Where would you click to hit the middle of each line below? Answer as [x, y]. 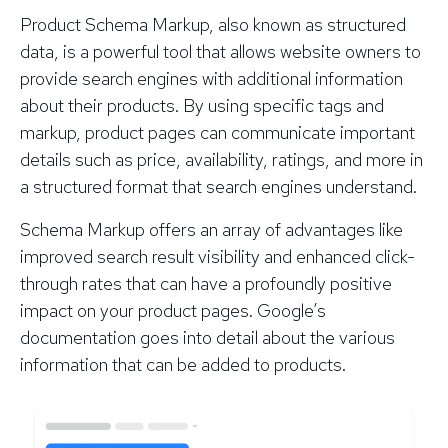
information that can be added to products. [183, 364]
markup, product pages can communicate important [217, 132]
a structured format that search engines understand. [220, 186]
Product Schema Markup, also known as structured [213, 24]
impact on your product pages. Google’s [173, 310]
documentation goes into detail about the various [207, 337]
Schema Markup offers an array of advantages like [211, 229]
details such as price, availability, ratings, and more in [221, 159]
